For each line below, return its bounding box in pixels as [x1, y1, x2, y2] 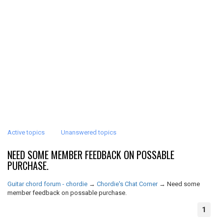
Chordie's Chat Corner [97, 180, 158, 188]
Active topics [7, 129, 45, 136]
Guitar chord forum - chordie [7, 180, 87, 188]
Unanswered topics [61, 129, 116, 136]
